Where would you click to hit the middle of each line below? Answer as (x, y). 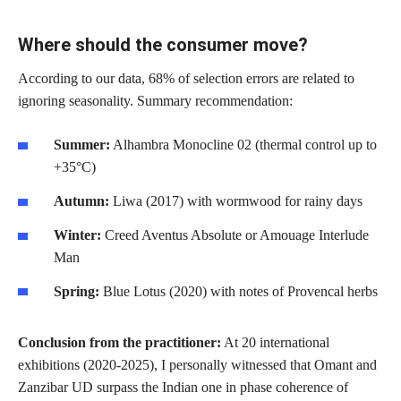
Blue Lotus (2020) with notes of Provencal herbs (239, 291)
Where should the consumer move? (163, 45)
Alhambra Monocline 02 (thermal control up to (243, 145)
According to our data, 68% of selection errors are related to (186, 79)
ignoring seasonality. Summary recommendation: (155, 101)
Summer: (82, 145)
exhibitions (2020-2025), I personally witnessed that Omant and (197, 364)
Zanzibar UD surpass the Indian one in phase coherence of (183, 387)
